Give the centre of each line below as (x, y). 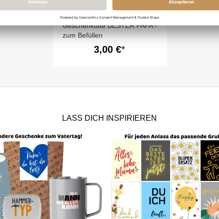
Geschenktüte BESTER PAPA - (109, 25)
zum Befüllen (82, 35)
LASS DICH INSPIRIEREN (109, 118)
